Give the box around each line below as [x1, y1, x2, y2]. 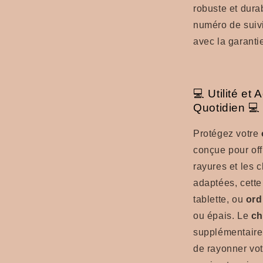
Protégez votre [193, 129, 261, 139]
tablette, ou [193, 194, 246, 205]
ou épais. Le [193, 211, 251, 221]
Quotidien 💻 [193, 101, 260, 114]
